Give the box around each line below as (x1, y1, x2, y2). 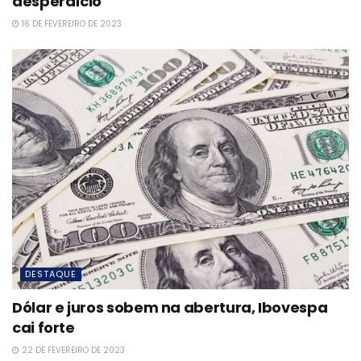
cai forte (12, 317, 75, 338)
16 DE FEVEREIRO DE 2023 (19, 17, 122, 30)
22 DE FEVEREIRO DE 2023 (19, 344, 125, 357)
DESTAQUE (25, 268, 77, 281)
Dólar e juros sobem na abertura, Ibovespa (12, 297, 328, 318)
